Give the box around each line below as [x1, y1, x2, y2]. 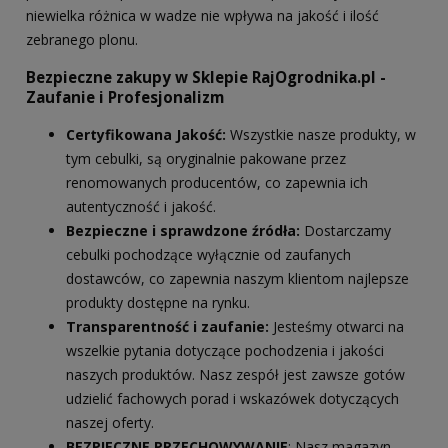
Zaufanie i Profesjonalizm [26, 87, 224, 108]
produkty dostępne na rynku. [66, 292, 250, 312]
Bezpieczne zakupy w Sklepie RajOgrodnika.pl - [26, 67, 386, 88]
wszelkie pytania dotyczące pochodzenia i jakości [66, 340, 384, 360]
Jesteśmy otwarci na [269, 316, 404, 336]
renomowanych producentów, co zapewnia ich [66, 172, 368, 192]
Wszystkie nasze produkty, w [226, 124, 416, 144]
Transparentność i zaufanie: [66, 316, 269, 336]
